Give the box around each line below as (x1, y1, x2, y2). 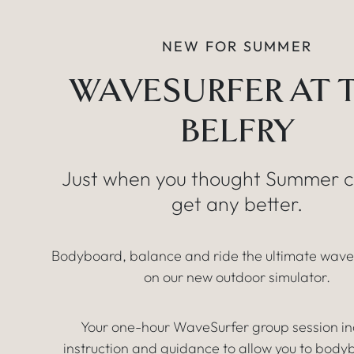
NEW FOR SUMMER (161, 37, 313, 56)
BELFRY (179, 111, 294, 153)
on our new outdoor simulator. (143, 268, 330, 287)
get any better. (171, 191, 303, 217)
